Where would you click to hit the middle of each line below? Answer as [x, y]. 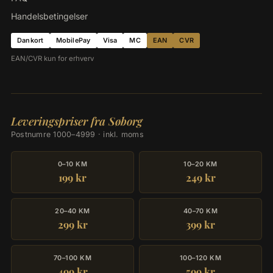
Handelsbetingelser [49, 16]
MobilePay [73, 40]
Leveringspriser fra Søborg [77, 121]
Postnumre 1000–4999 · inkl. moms [77, 134]
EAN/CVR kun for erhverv [52, 58]
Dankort [30, 40]
